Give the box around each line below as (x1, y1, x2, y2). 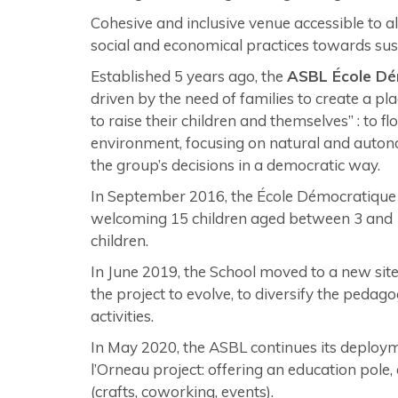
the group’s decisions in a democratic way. (91, 155, 380, 174)
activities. (91, 306, 154, 325)
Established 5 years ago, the (91, 67, 287, 85)
